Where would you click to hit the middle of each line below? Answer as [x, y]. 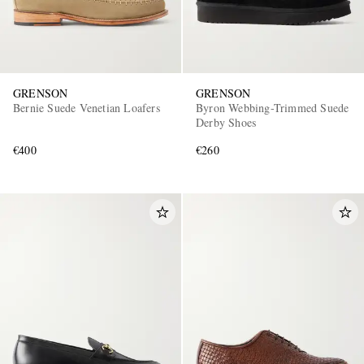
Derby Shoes [226, 123]
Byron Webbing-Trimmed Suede [273, 108]
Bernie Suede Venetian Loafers [87, 108]
